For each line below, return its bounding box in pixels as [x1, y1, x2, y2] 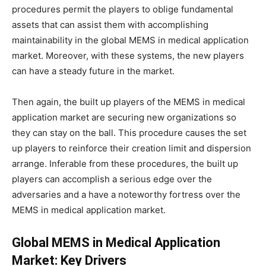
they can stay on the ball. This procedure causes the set [12, 127, 246, 138]
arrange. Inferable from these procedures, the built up [12, 158, 238, 169]
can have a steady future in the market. [12, 65, 175, 77]
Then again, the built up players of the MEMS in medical [12, 96, 245, 107]
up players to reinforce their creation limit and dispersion [12, 142, 251, 154]
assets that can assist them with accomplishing [12, 19, 208, 30]
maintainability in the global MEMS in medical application [12, 34, 249, 46]
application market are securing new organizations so [12, 112, 236, 123]
